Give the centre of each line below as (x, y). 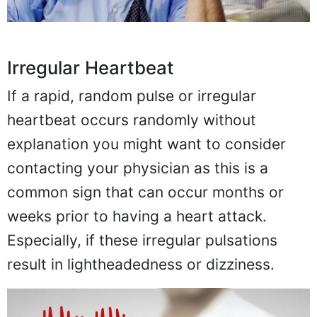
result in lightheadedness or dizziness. (141, 264)
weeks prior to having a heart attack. (137, 216)
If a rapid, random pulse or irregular (132, 96)
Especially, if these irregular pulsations (142, 240)
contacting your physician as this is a (138, 168)
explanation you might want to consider (146, 144)
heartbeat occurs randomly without (132, 120)
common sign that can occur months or (145, 192)
